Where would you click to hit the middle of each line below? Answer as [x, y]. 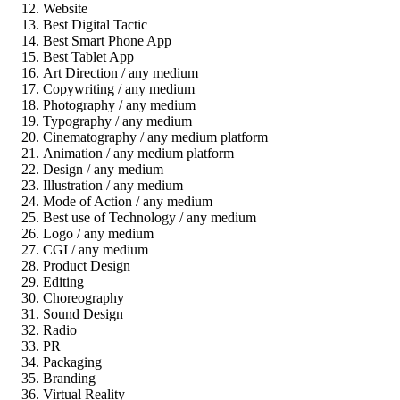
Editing [63, 281]
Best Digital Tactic [95, 24]
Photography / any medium [119, 104]
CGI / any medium [96, 249]
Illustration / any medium [113, 185]
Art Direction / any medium [121, 72]
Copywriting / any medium [119, 88]
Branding [69, 378]
